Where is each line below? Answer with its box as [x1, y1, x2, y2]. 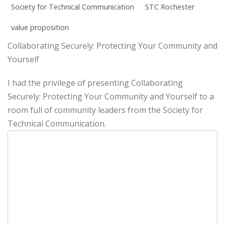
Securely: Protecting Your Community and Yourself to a [8, 91, 214, 102]
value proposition [11, 23, 69, 33]
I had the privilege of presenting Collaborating [8, 77, 183, 89]
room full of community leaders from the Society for [8, 104, 203, 116]
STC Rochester [145, 2, 194, 12]
